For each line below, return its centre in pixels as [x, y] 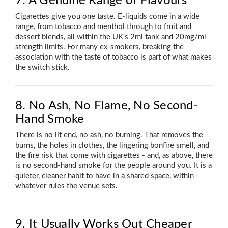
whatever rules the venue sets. [66, 186]
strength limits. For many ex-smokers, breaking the [99, 47]
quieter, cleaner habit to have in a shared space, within [105, 176]
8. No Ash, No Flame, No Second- [107, 106]
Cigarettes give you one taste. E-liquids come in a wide [107, 17]
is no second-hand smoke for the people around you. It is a [113, 166]
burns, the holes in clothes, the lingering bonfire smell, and [112, 146]
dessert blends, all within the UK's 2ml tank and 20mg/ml [111, 37]
